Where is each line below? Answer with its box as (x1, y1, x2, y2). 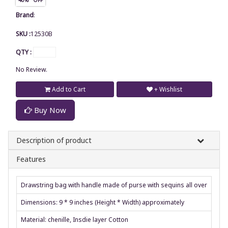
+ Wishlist (154, 84, 182, 94)
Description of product (16, 135, 92, 145)
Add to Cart (50, 84, 85, 94)
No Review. (16, 65, 47, 74)
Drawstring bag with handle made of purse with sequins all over (21, 180, 207, 189)
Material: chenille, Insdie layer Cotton (21, 215, 128, 224)
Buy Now (32, 104, 66, 115)
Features (16, 154, 46, 164)
